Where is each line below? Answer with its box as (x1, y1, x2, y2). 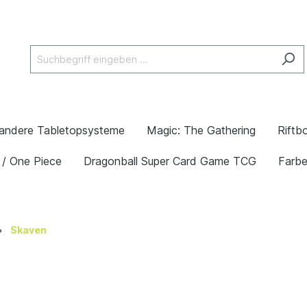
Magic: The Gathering (147, 123, 256, 137)
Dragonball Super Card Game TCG (84, 154, 256, 168)
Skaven (10, 224, 47, 236)
